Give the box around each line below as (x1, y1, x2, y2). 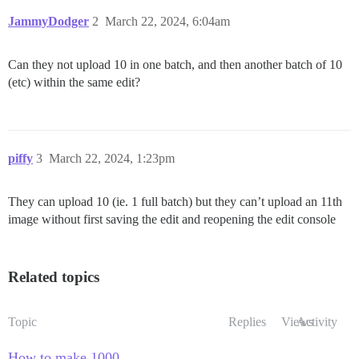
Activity (296, 315, 337, 329)
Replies (228, 315, 266, 329)
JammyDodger (8, 14, 89, 29)
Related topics (8, 268, 99, 286)
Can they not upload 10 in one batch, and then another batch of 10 (8, 58, 342, 72)
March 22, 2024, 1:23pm (49, 151, 175, 166)
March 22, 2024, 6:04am (105, 14, 230, 29)
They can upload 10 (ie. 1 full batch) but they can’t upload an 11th (8, 195, 342, 209)
